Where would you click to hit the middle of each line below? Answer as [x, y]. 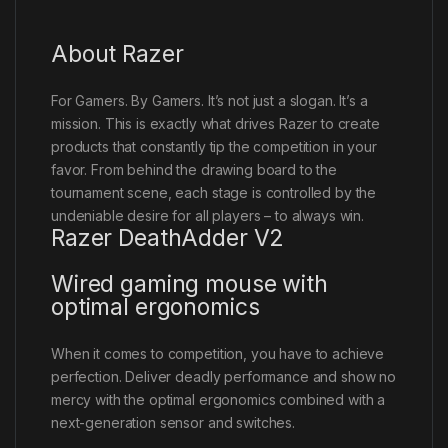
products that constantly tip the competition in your [214, 146]
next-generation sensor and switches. [173, 422]
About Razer [117, 53]
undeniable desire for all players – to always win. [207, 215]
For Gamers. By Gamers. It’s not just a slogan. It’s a [209, 100]
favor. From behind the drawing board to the [194, 169]
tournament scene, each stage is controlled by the [214, 192]
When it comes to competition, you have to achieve [218, 353]
